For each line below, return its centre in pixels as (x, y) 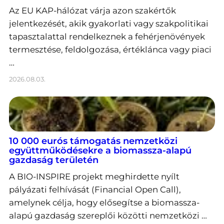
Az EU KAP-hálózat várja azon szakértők (92, 11)
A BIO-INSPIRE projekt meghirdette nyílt (94, 177)
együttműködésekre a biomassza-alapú (100, 151)
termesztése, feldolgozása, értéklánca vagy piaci (110, 50)
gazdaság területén (54, 160)
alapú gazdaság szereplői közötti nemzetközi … (108, 216)
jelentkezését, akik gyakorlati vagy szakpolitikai (109, 24)
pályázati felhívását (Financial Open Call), (95, 190)
